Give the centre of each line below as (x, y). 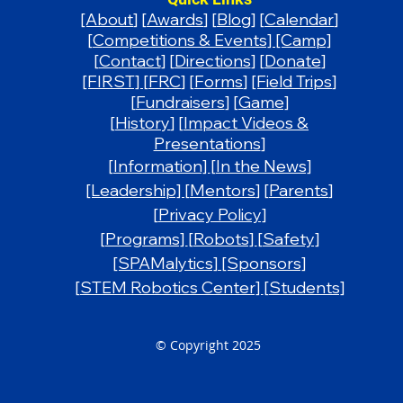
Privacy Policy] (212, 214)
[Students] (304, 287)
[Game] (260, 102)
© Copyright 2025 (208, 345)
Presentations (207, 143)
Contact (130, 60)
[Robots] (222, 238)
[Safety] (288, 238)
